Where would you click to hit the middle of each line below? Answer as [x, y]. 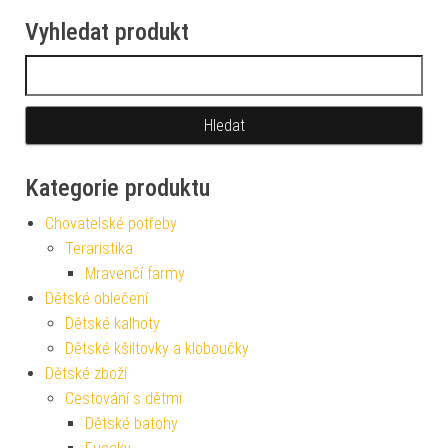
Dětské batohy [131, 423]
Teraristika [99, 248]
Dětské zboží [86, 373]
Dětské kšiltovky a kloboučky [157, 348]
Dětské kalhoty [112, 323]
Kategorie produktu [117, 188]
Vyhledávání [64, 66]
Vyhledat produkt [107, 32]
